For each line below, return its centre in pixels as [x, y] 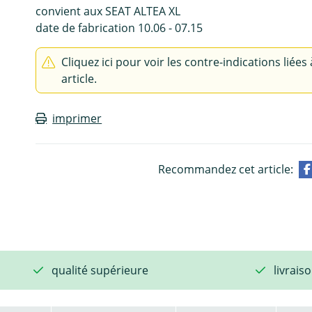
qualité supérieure [100, 270]
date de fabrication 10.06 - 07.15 [119, 28]
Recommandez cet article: [225, 169]
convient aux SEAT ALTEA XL [108, 11]
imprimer [77, 118]
